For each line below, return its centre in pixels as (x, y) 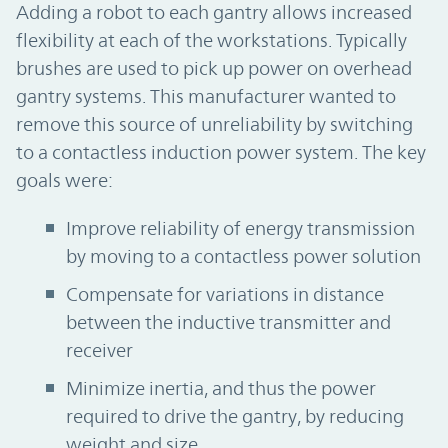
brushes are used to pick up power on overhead (214, 67)
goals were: (64, 179)
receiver (99, 349)
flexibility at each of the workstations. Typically (211, 39)
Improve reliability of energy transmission (240, 227)
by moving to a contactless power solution (243, 255)
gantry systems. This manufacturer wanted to (206, 95)
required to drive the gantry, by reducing (235, 415)
